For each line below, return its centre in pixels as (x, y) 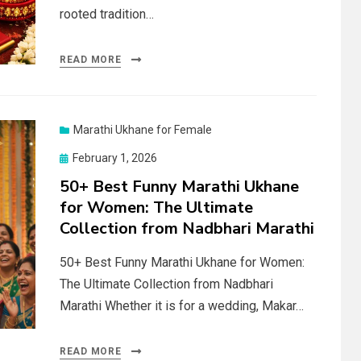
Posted (77, 157)
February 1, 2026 (115, 158)
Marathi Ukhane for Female (143, 130)
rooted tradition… (107, 14)
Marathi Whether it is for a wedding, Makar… (182, 306)
